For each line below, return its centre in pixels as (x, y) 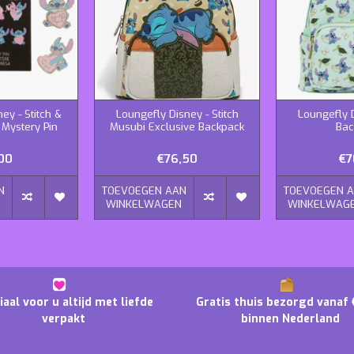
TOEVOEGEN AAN (144, 190)
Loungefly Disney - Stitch (177, 114)
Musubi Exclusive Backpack (177, 126)
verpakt (63, 318)
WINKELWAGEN (144, 204)
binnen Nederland (291, 318)
